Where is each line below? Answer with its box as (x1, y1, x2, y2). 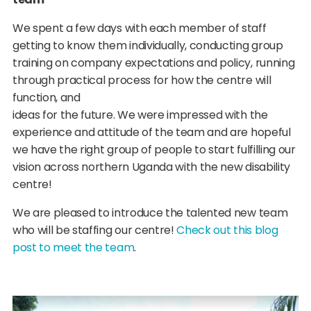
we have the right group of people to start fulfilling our (12, 142, 296, 158)
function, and (12, 90, 81, 106)
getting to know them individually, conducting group (12, 37, 283, 54)
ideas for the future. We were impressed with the (12, 107, 268, 124)
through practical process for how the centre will (12, 72, 271, 89)
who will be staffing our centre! (12, 222, 177, 239)
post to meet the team (12, 239, 135, 256)
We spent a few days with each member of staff (12, 20, 267, 37)
